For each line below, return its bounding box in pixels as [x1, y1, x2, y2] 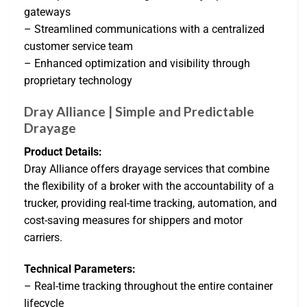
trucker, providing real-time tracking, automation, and [24, 196, 277, 210]
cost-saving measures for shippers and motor [24, 213, 243, 227]
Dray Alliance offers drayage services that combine [24, 162, 269, 175]
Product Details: [24, 145, 102, 158]
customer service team [24, 40, 133, 53]
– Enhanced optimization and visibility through [24, 57, 250, 71]
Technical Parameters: [24, 262, 136, 275]
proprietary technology [24, 74, 132, 88]
